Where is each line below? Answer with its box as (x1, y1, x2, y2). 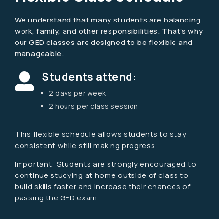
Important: (15, 159, 57, 169)
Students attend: (42, 69, 136, 84)
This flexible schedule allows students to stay (15, 129, 187, 139)
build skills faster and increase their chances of (15, 181, 191, 192)
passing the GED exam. (15, 193, 99, 203)
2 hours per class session (49, 101, 138, 110)
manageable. (15, 48, 64, 59)
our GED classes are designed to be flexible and (15, 37, 193, 47)
